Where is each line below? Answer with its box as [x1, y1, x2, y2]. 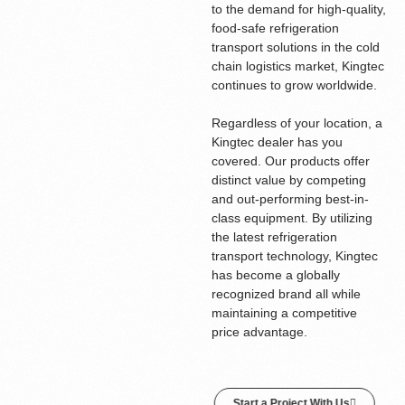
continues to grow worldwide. [211, 78, 377, 92]
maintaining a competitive [211, 306, 357, 320]
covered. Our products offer [211, 154, 370, 168]
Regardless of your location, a [211, 116, 382, 130]
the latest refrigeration [211, 230, 337, 244]
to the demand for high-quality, [211, 2, 386, 16]
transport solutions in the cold [211, 40, 380, 54]
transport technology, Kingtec [211, 249, 378, 263]
